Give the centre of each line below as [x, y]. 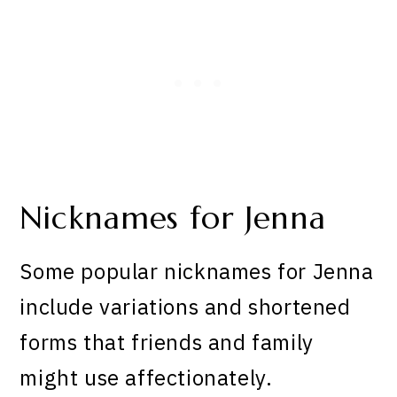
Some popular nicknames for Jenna [197, 272]
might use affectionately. [146, 378]
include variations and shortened [185, 307]
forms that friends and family [167, 343]
